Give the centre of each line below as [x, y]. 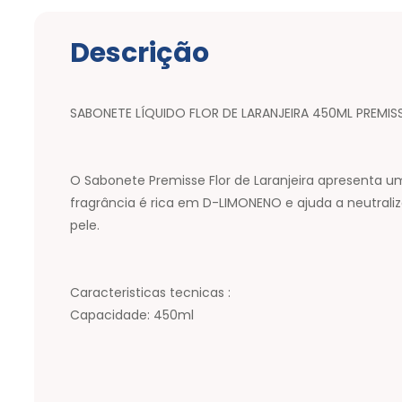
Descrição [140, 52]
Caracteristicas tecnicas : [150, 292]
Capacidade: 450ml [132, 315]
